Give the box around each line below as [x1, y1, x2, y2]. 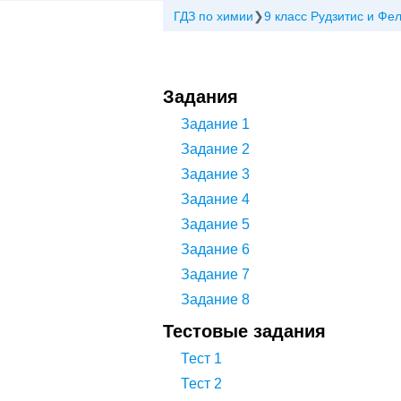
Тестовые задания [163, 321, 326, 341]
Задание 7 [181, 267, 250, 282]
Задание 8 [181, 292, 250, 307]
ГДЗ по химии [174, 9, 253, 23]
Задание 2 [181, 141, 250, 157]
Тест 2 [181, 376, 222, 391]
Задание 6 [181, 242, 250, 257]
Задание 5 [181, 217, 250, 232]
